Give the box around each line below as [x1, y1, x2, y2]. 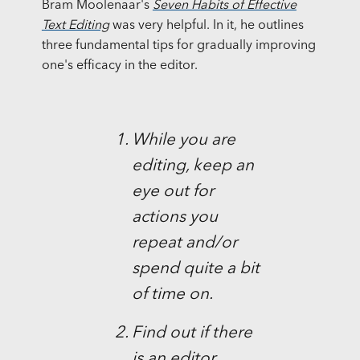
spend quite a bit [131, 260, 260, 278]
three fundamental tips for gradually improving [41, 39, 316, 53]
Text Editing [41, 19, 109, 33]
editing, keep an [131, 157, 254, 175]
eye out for [131, 183, 214, 201]
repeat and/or [131, 235, 237, 252]
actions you [131, 209, 218, 227]
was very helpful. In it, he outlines [108, 19, 304, 33]
